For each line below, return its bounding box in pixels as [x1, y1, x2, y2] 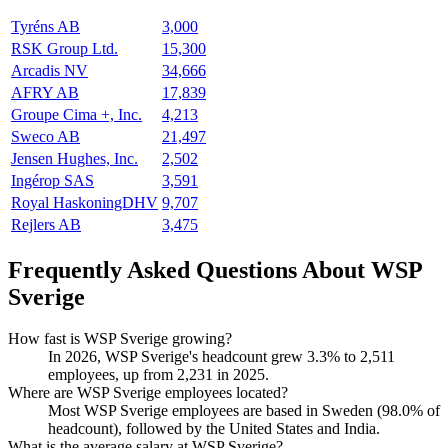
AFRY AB [11, 83, 79, 101]
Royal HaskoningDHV [11, 193, 158, 211]
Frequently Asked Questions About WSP [8, 256, 422, 283]
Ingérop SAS [11, 171, 94, 189]
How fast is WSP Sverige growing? [8, 330, 232, 348]
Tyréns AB [11, 17, 80, 35]
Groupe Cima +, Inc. [11, 105, 142, 123]
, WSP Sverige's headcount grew [97, 348, 307, 366]
